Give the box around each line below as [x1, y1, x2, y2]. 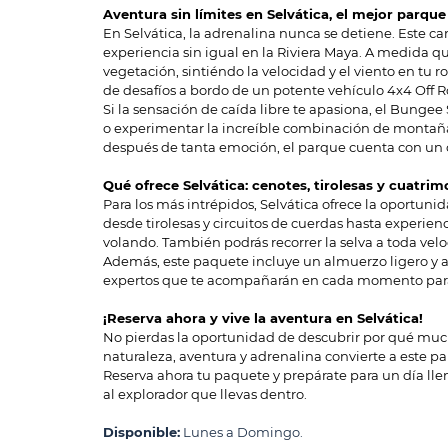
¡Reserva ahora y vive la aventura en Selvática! [103, 311, 423, 327]
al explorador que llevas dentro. [103, 387, 307, 403]
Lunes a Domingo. [180, 425, 303, 441]
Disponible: [103, 425, 180, 441]
